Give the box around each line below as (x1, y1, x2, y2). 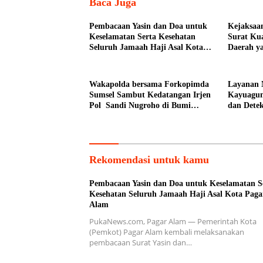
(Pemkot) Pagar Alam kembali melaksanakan (89, 227, 244, 238)
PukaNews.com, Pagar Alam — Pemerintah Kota (89, 216, 257, 227)
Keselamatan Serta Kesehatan (89, 32, 195, 42)
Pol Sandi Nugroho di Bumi (89, 101, 191, 110)
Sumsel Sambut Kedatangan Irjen (89, 90, 211, 100)
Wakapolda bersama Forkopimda (89, 80, 209, 89)
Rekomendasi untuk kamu (89, 154, 209, 166)
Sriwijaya (89, 112, 123, 121)
